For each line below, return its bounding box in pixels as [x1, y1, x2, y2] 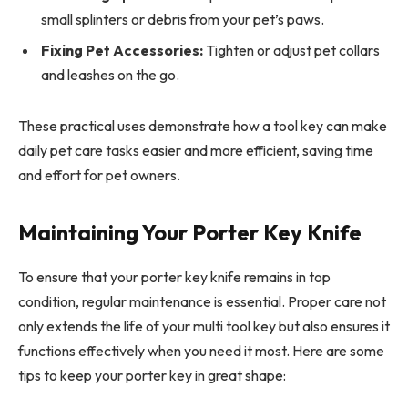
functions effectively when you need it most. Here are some [18, 341, 384, 360]
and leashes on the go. [41, 65, 179, 84]
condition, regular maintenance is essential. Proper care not [18, 291, 386, 311]
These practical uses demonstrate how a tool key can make [18, 116, 387, 135]
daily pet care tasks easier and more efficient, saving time [18, 140, 373, 159]
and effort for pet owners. [18, 165, 180, 184]
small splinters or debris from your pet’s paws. [41, 9, 324, 28]
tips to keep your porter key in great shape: [18, 365, 286, 384]
